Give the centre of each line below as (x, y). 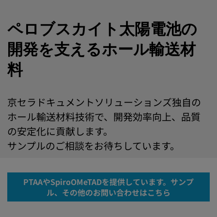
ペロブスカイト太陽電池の (102, 29)
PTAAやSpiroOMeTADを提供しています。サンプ (108, 182)
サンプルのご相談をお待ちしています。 (93, 146)
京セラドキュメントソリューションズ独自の (104, 102)
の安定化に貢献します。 (60, 131)
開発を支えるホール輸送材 (101, 50)
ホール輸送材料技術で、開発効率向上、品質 (104, 116)
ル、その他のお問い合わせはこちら (108, 192)
